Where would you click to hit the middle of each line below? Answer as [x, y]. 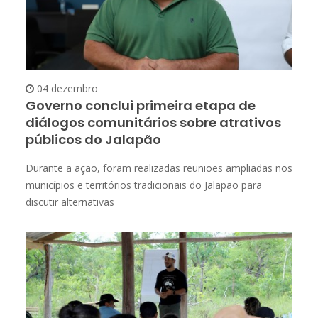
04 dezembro [66, 89]
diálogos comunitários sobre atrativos [153, 123]
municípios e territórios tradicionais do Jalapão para [144, 185]
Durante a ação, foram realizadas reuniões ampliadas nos [159, 168]
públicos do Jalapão [93, 140]
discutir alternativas [70, 202]
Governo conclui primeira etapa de [141, 106]
